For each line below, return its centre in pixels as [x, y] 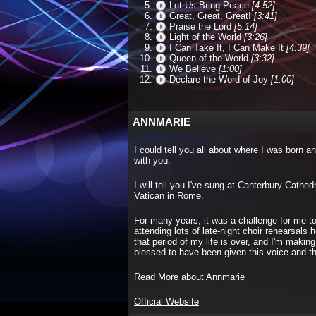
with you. [152, 160]
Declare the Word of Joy [219, 79]
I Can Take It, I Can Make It [226, 48]
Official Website [166, 302]
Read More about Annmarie [189, 277]
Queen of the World [209, 58]
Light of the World [205, 37]
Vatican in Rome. [169, 196]
